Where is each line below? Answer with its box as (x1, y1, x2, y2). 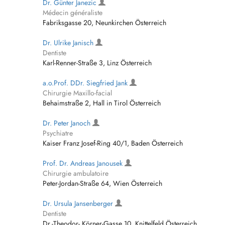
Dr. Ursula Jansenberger (43, 198, 115, 208)
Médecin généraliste (43, 8, 102, 18)
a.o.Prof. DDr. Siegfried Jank (43, 78, 130, 88)
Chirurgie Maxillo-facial (43, 88, 112, 98)
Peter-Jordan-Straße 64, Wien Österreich (43, 178, 162, 188)
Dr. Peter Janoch (43, 118, 92, 128)
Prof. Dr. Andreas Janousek (43, 158, 125, 168)
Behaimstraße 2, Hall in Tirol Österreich (43, 98, 161, 108)
